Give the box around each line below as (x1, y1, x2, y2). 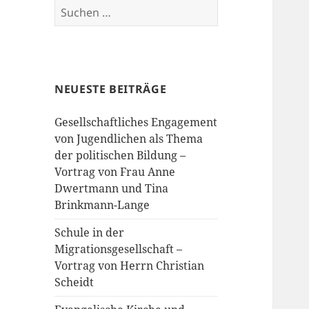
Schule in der (54, 225, 125, 241)
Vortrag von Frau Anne (54, 164, 176, 180)
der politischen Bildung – (54, 148, 186, 163)
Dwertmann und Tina (54, 181, 169, 197)
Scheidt (54, 275, 94, 290)
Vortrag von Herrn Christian (54, 258, 205, 274)
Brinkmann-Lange (54, 197, 150, 213)
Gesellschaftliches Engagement (54, 114, 218, 130)
